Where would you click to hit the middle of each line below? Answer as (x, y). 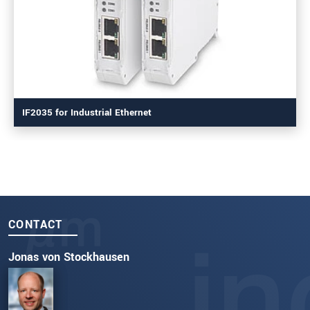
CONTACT (36, 225)
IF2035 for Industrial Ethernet (87, 113)
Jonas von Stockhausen (69, 257)
